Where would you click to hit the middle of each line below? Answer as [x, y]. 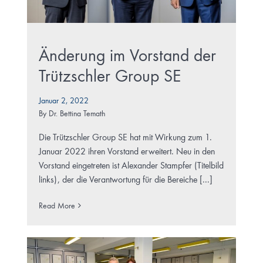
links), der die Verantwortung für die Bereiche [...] [125, 180]
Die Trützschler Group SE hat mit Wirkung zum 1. [125, 138]
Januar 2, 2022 [63, 101]
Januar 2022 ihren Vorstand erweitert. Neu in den [127, 152]
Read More [57, 206]
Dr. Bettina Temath [77, 114]
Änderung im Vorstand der [127, 56]
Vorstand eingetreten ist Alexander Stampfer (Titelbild [131, 166]
